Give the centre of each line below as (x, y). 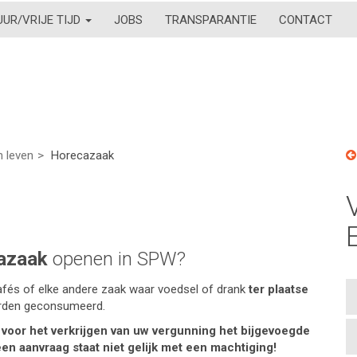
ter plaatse (279, 289)
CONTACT (306, 20)
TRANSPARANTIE (211, 20)
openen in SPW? (117, 259)
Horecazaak (82, 155)
